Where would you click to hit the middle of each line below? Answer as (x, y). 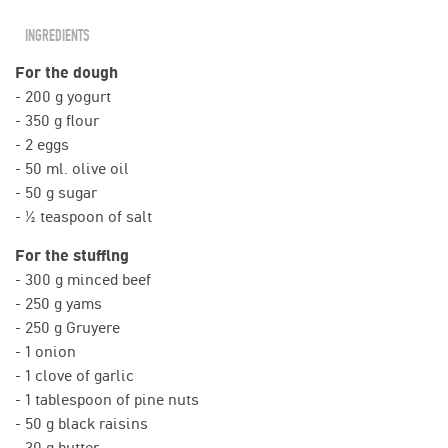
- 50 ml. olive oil (72, 168)
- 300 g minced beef (83, 279)
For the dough (66, 72)
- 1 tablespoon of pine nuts (107, 399)
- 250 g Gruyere (67, 327)
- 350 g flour (57, 120)
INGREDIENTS (57, 35)
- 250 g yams (58, 303)
